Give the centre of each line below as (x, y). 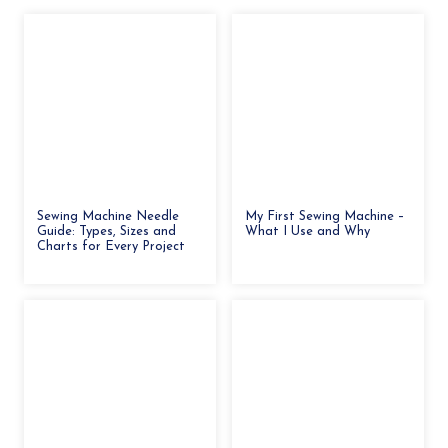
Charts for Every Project (111, 246)
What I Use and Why (307, 231)
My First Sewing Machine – (324, 216)
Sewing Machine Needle (108, 216)
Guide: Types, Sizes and (106, 231)
